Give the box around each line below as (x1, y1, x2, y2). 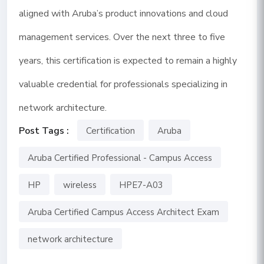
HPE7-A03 (119, 179, 163, 191)
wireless (63, 179, 97, 191)
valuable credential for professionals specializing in (19, 78, 227, 91)
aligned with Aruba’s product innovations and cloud (19, 7, 228, 20)
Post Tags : (19, 124, 71, 137)
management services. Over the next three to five (19, 31, 225, 44)
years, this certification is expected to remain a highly (19, 54, 237, 67)
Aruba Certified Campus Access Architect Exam (28, 206, 219, 218)
